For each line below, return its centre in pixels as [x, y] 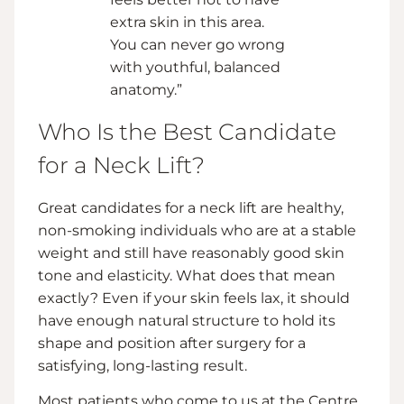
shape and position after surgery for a [172, 343]
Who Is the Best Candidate [187, 131]
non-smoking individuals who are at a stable [197, 230]
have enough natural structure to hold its [187, 320]
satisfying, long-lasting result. [142, 365]
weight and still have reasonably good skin [191, 252]
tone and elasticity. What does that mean [187, 275]
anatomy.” [146, 89]
